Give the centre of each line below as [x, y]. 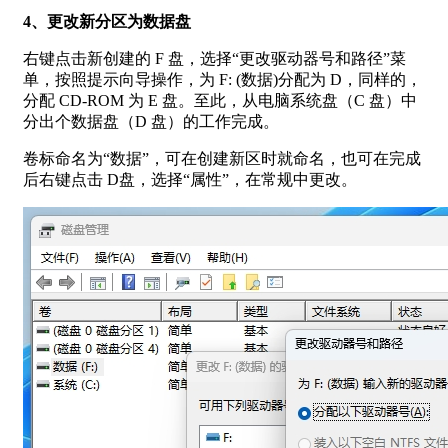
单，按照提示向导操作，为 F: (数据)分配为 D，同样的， [222, 79]
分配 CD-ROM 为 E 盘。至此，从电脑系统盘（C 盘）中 [220, 100]
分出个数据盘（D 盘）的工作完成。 [151, 121]
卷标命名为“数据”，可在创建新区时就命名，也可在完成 [222, 158]
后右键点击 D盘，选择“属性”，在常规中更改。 [190, 179]
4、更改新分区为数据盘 [107, 21]
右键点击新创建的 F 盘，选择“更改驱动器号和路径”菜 [214, 58]
